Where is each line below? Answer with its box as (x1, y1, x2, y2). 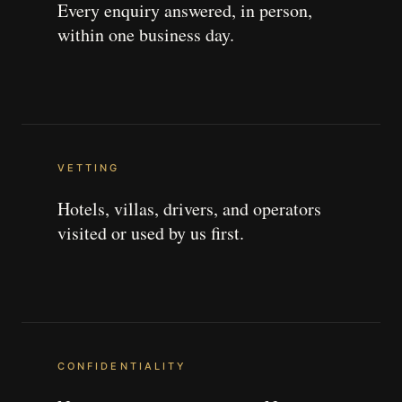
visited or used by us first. (57, 221, 244, 245)
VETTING (57, 162, 120, 174)
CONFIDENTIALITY (57, 360, 188, 372)
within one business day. (57, 22, 234, 47)
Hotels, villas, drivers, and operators (57, 197, 321, 221)
